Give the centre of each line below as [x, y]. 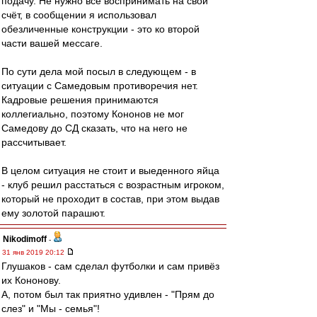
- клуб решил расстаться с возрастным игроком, [113, 185]
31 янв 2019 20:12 [34, 252]
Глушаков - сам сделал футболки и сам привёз [110, 266]
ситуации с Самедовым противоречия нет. [100, 86]
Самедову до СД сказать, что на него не [94, 128]
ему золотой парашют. [53, 213]
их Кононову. [31, 280]
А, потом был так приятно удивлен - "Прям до [108, 294]
